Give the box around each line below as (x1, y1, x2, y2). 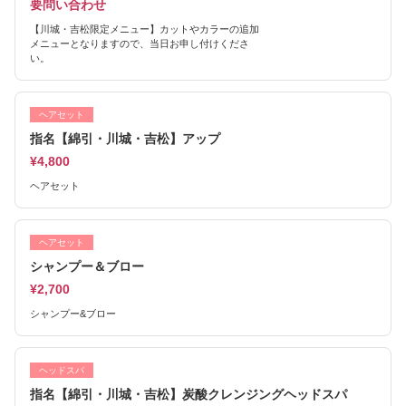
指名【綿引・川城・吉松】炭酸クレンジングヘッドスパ (30, 387, 347, 401)
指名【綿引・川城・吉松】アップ (30, 131, 220, 146)
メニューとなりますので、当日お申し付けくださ (30, 38, 249, 49)
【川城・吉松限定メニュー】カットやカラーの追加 (30, 24, 259, 34)
